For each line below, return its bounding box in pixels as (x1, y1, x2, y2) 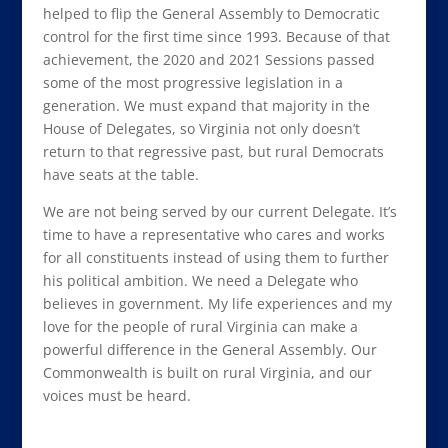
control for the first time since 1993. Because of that (42, 27, 390, 46)
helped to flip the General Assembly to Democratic (42, 4, 380, 23)
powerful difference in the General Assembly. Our (42, 340, 377, 359)
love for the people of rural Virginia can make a (42, 317, 358, 336)
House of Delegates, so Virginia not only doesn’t (42, 119, 360, 138)
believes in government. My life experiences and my (42, 294, 392, 313)
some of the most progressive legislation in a (42, 73, 343, 92)
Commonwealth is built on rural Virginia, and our (42, 363, 372, 382)
